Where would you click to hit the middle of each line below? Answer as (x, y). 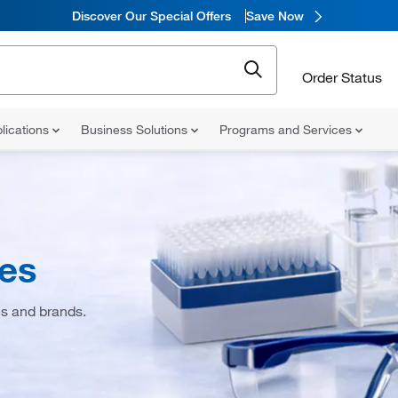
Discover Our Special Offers (151, 16)
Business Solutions (136, 130)
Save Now (275, 16)
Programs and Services (287, 130)
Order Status (342, 77)
